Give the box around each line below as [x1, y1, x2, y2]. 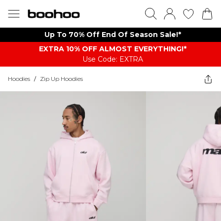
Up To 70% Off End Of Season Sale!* [44, 30, 181, 39]
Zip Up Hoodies [40, 75, 83, 82]
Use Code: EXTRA [82, 55, 143, 64]
